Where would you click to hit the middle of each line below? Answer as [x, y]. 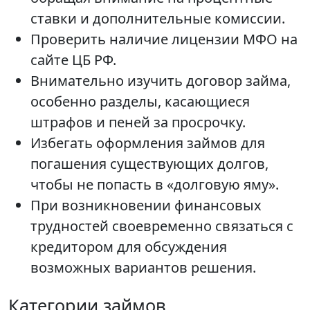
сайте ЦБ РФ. [73, 60]
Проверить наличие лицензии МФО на [164, 39]
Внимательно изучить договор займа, [161, 81]
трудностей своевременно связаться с [162, 226]
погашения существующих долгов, [149, 164]
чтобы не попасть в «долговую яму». [155, 184]
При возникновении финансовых [146, 205]
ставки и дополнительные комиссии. [158, 18]
